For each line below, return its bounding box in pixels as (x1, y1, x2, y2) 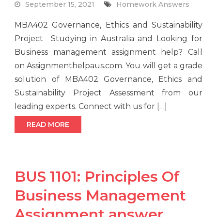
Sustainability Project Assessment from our (15, 88, 202, 98)
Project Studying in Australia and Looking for (15, 34, 202, 44)
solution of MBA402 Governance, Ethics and (15, 75, 202, 84)
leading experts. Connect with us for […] (15, 102, 168, 111)
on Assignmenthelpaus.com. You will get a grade (15, 61, 202, 71)
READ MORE (27, 120, 70, 129)
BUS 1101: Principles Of (15, 168, 180, 186)
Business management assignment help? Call (15, 47, 202, 57)
